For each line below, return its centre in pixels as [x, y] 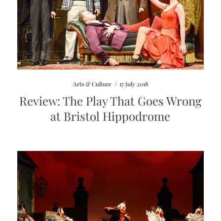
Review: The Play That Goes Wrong [110, 100]
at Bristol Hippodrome [110, 116]
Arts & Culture [92, 84]
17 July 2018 [133, 84]
